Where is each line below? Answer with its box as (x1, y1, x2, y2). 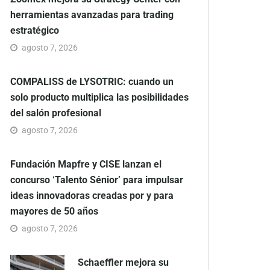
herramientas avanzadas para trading (10, 9, 174, 21)
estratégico (10, 25, 59, 37)
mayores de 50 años (10, 206, 98, 218)
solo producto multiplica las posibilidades (10, 92, 189, 104)
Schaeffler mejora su (78, 257, 169, 269)
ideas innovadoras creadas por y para (10, 190, 174, 202)
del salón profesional (10, 107, 101, 119)
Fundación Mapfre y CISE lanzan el (10, 159, 162, 171)
